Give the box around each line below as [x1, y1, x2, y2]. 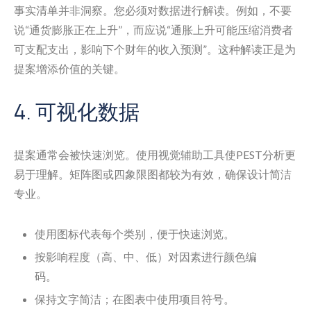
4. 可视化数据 [14, 97, 140, 126]
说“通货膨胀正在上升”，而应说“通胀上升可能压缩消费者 [14, 23, 293, 36]
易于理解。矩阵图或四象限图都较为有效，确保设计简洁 [14, 167, 292, 180]
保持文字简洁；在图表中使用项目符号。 [35, 292, 235, 305]
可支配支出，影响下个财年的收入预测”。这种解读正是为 [14, 42, 296, 56]
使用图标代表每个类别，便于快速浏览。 [35, 227, 235, 240]
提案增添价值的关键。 [14, 62, 125, 75]
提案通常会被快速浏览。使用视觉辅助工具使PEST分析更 [14, 148, 296, 161]
